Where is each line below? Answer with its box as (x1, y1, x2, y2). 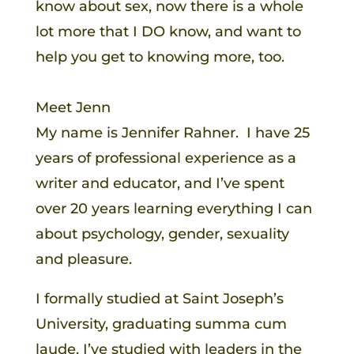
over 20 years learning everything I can (35, 199, 312, 217)
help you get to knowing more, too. (35, 47, 284, 66)
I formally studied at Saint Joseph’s (35, 289, 284, 307)
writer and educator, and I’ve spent (35, 174, 284, 192)
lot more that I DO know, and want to (35, 22, 301, 40)
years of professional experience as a (35, 149, 296, 167)
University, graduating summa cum (35, 314, 287, 333)
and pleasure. (35, 250, 132, 268)
